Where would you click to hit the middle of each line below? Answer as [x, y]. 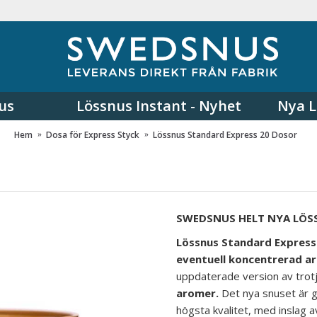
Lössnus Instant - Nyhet [158, 106]
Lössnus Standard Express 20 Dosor [225, 134]
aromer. [197, 293]
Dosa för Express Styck [92, 134]
